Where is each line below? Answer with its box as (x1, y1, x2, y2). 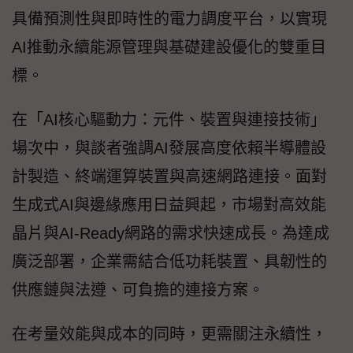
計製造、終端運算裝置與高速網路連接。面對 (12, 168, 327, 186)
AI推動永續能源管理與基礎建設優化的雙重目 (12, 39, 326, 57)
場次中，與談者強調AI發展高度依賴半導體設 (12, 139, 326, 158)
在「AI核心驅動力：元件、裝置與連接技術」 (12, 111, 326, 129)
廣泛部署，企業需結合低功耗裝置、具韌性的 (12, 253, 327, 271)
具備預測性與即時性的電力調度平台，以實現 (12, 10, 327, 28)
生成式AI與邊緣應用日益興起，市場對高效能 (12, 196, 326, 214)
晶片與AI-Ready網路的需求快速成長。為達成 (12, 225, 329, 243)
